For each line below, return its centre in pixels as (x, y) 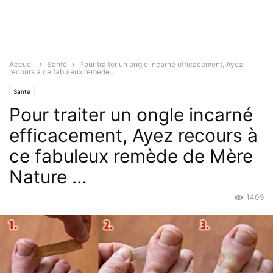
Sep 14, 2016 (31, 198)
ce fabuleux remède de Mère (131, 156)
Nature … (48, 177)
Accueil (22, 64)
